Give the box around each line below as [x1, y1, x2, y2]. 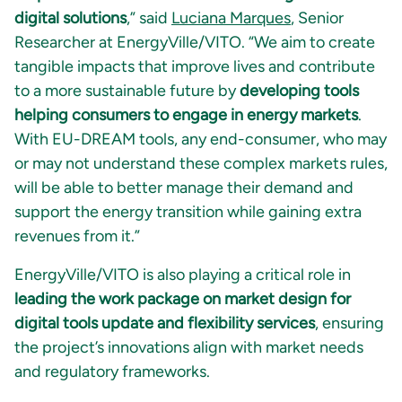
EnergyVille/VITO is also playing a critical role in [14, 265, 351, 285]
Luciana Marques [171, 8, 291, 29]
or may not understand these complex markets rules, [14, 153, 388, 174]
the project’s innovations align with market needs [14, 337, 363, 358]
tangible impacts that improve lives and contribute [14, 57, 375, 77]
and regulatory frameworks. [14, 362, 210, 382]
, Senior [291, 8, 344, 29]
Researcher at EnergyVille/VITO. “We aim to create [14, 32, 375, 53]
